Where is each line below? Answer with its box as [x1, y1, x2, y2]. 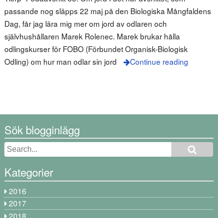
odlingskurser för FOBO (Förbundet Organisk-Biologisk [4, 43, 188, 54]
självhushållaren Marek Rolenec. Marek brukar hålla [4, 31, 180, 42]
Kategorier [4, 164, 53, 180]
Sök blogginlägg [4, 121, 80, 137]
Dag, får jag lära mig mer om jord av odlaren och [4, 18, 167, 29]
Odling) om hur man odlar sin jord [4, 56, 117, 67]
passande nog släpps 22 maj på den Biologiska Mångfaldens [4, 5, 211, 17]
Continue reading [129, 56, 188, 67]
